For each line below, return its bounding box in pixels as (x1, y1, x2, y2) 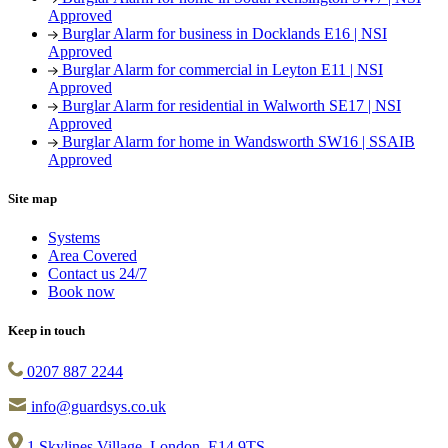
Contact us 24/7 (48, 265, 147, 283)
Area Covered (48, 247, 137, 265)
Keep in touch (8, 323, 85, 339)
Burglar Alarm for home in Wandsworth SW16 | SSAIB (62, 132, 415, 150)
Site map (8, 190, 57, 206)
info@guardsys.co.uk (27, 398, 166, 416)
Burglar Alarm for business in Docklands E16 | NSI (62, 24, 387, 42)
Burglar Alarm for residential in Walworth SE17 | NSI (62, 96, 401, 114)
